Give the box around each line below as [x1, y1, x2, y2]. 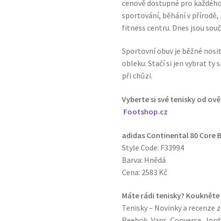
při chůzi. [122, 71, 153, 81]
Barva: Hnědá [122, 154, 166, 165]
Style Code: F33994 [122, 142, 184, 152]
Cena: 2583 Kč [122, 167, 168, 177]
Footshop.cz [123, 107, 168, 117]
